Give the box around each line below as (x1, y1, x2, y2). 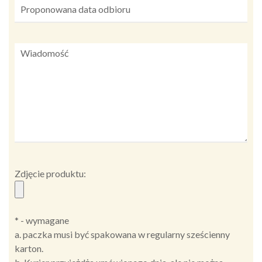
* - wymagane (15, 215, 69, 226)
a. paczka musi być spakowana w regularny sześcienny (15, 229, 230, 240)
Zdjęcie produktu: (15, 168, 86, 180)
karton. (15, 243, 43, 254)
